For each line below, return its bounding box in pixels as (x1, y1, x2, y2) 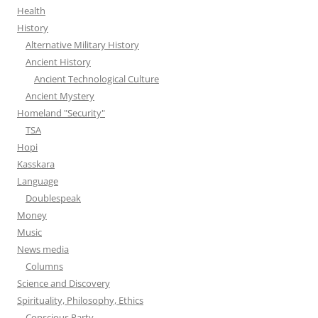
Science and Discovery (17, 277, 110, 290)
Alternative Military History (26, 38, 139, 51)
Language (17, 175, 58, 187)
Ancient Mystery (26, 89, 94, 102)
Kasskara (17, 158, 55, 170)
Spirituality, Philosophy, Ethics (17, 294, 143, 307)
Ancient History (26, 55, 91, 68)
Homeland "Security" (17, 106, 105, 119)
